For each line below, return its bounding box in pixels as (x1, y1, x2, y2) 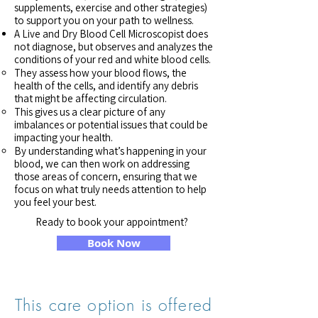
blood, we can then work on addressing (14, 157, 190, 170)
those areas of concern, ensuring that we (14, 170, 197, 183)
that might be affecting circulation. (14, 92, 167, 105)
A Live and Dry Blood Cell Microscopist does (14, 27, 208, 40)
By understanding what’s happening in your (14, 144, 207, 158)
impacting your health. (14, 131, 113, 144)
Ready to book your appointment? (35, 215, 192, 229)
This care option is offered (14, 294, 213, 316)
